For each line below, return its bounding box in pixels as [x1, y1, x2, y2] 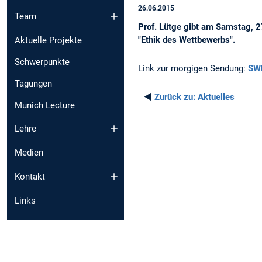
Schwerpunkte [15, 56, 70, 67]
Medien [15, 147, 43, 158]
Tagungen [15, 78, 52, 89]
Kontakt [15, 171, 45, 182]
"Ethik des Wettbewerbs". [138, 35, 235, 46]
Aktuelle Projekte [15, 35, 82, 46]
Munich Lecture [15, 99, 75, 111]
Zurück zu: [154, 91, 195, 102]
